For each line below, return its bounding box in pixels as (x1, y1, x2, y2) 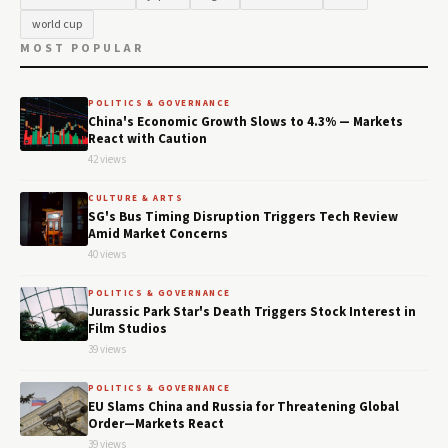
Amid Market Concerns (88, 224, 228, 243)
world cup (32, 15, 82, 33)
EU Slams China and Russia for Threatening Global (88, 397, 399, 416)
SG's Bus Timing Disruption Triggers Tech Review (88, 207, 398, 226)
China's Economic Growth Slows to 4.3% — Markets (88, 112, 403, 131)
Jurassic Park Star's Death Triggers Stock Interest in (88, 302, 416, 321)
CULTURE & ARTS (88, 191, 183, 205)
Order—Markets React (88, 414, 224, 433)
